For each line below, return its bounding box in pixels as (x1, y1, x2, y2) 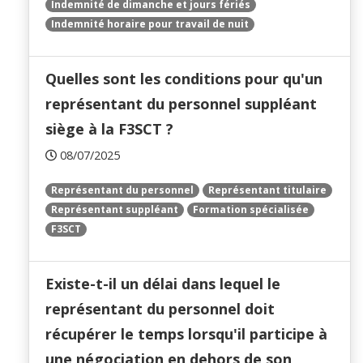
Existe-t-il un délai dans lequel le (45, 274, 280, 294)
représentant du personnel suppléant (45, 94, 317, 114)
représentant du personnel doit (45, 299, 275, 319)
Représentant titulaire (208, 183, 327, 198)
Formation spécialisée (193, 203, 309, 217)
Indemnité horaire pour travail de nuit (51, 17, 249, 32)
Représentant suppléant (51, 203, 178, 217)
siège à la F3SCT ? (45, 119, 173, 139)
